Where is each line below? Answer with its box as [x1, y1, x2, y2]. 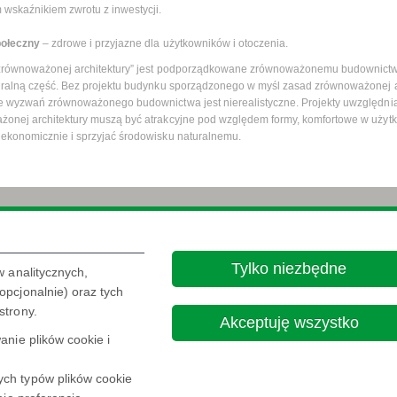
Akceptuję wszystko [219, 313, 359, 331]
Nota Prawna [220, 238, 276, 250]
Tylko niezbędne [231, 259, 347, 277]
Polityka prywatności [290, 238, 380, 250]
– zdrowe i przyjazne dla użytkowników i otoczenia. [39, 36, 289, 50]
